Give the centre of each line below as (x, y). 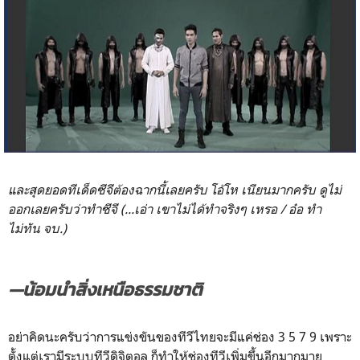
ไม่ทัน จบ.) (39, 228)
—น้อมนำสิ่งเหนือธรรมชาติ (105, 289)
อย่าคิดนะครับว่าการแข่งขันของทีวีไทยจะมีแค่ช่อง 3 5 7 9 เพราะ (180, 336)
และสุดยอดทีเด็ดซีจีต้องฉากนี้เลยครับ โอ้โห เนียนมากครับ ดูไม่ (175, 189)
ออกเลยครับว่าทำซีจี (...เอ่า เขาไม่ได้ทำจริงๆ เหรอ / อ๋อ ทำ (165, 209)
